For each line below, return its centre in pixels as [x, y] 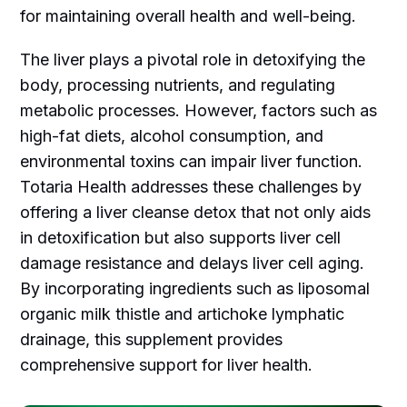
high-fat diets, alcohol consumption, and [172, 136]
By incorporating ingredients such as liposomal [195, 289]
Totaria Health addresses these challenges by [191, 187]
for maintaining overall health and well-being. [189, 16]
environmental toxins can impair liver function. [192, 162]
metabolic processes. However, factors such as [199, 111]
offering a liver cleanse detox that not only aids [196, 213]
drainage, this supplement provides [152, 340]
